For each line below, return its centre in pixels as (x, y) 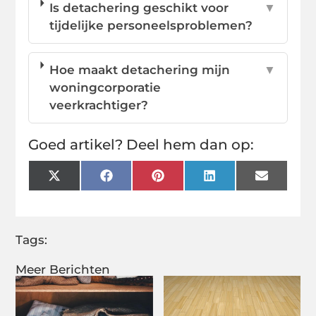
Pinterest (192, 181)
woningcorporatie (105, 87)
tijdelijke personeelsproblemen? (151, 25)
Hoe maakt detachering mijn (140, 69)
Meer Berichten (63, 269)
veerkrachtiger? (99, 105)
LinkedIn (242, 181)
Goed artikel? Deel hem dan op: (141, 144)
